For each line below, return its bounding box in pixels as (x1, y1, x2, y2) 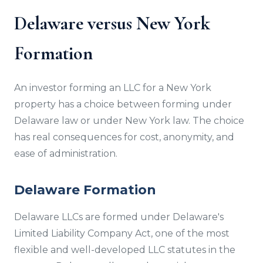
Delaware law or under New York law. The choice (14, 115, 244, 126)
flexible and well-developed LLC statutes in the (14, 244, 235, 255)
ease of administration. (14, 148, 117, 159)
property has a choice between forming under (14, 99, 232, 110)
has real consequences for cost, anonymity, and (14, 131, 234, 143)
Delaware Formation (14, 182, 156, 198)
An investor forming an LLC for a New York (14, 82, 211, 93)
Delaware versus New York (14, 12, 210, 35)
